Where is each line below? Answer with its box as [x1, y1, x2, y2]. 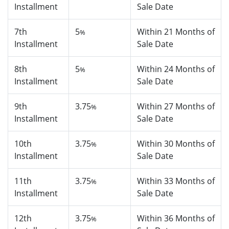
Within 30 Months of [137, 138, 215, 150]
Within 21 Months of [137, 26, 215, 38]
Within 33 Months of [137, 175, 215, 187]
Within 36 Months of [137, 213, 215, 224]
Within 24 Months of [137, 63, 215, 75]
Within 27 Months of [137, 101, 215, 112]
